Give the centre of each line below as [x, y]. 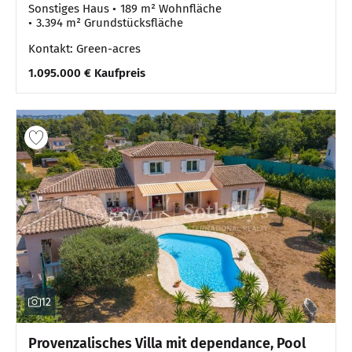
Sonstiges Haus [69, 9]
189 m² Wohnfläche [171, 9]
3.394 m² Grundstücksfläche [110, 23]
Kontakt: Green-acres [84, 49]
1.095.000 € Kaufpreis [87, 73]
